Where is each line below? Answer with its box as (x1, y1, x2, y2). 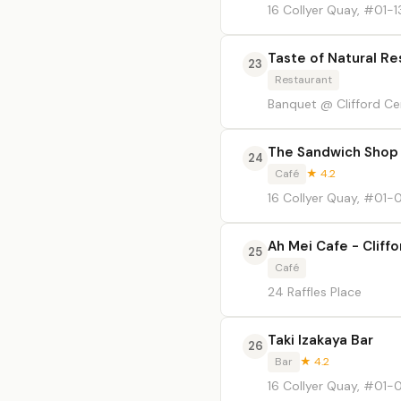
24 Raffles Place (268, 284, 362, 300)
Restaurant (275, 73, 332, 87)
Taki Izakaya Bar (268, 331, 373, 349)
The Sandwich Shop (268, 143, 398, 161)
